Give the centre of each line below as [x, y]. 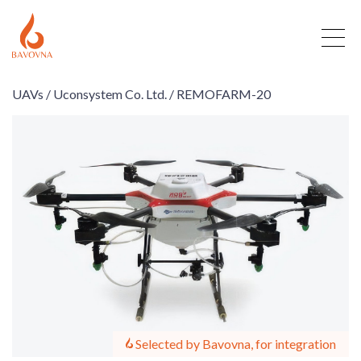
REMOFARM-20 [224, 94]
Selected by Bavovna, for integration [234, 344]
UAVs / [31, 94]
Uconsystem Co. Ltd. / [114, 94]
